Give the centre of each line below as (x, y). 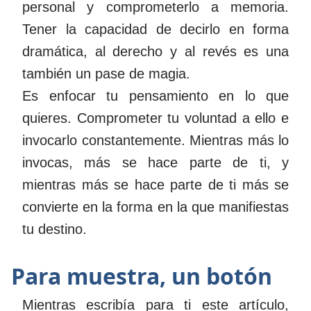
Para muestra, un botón (142, 276)
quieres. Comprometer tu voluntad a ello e (155, 118)
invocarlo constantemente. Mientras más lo (155, 141)
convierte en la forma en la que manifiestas (155, 207)
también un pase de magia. (106, 74)
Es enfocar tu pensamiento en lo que (155, 96)
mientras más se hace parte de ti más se (155, 185)
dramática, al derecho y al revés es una (155, 52)
